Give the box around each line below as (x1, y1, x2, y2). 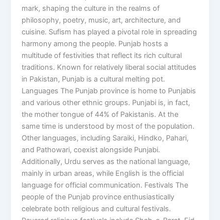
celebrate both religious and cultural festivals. (22, 204, 171, 214)
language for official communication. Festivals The (22, 181, 189, 190)
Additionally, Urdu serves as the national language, (22, 157, 191, 166)
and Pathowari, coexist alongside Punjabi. (22, 145, 161, 155)
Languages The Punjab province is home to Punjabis (22, 86, 196, 96)
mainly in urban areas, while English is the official (22, 169, 184, 178)
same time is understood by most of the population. (22, 122, 195, 131)
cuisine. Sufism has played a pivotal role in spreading (22, 27, 197, 37)
